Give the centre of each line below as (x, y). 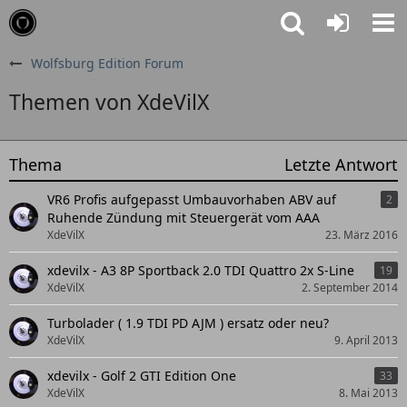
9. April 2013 (366, 340)
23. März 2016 (362, 235)
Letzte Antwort (341, 164)
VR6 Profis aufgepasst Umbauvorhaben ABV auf (192, 199)
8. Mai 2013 (368, 393)
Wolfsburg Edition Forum (107, 63)
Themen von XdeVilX (109, 102)
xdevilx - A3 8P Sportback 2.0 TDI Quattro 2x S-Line (201, 270)
